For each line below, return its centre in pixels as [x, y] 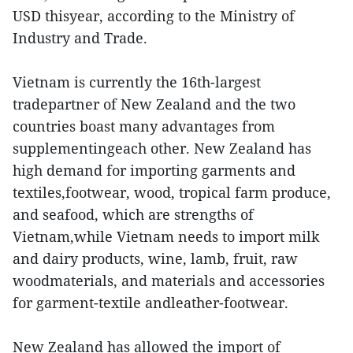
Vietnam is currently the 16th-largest [137, 82]
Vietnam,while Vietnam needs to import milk [166, 237]
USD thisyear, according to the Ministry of [154, 16]
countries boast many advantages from [144, 126]
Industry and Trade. [80, 38]
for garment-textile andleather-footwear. [150, 303]
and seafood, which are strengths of [133, 215]
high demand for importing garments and [154, 171]
